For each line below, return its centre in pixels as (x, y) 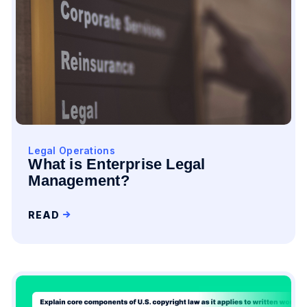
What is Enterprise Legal (117, 164)
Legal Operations (72, 150)
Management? (79, 181)
